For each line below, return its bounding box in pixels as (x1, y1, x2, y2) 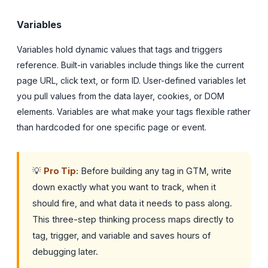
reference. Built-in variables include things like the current (17, 59, 244, 70)
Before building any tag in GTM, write (78, 165, 232, 176)
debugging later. (32, 246, 98, 257)
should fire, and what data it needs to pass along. (32, 197, 232, 208)
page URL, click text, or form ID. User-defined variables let (17, 75, 246, 86)
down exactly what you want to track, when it (32, 181, 216, 192)
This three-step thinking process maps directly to (32, 214, 234, 224)
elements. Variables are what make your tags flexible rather (17, 106, 251, 117)
